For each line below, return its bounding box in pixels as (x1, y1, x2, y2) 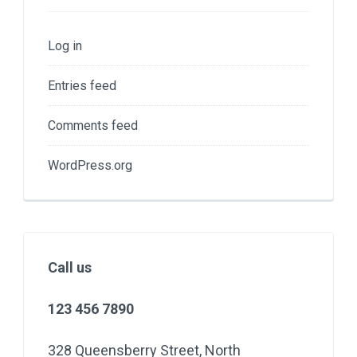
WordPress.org (48, 157, 132, 173)
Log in (48, 37, 82, 53)
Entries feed (48, 77, 116, 93)
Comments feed (48, 117, 138, 133)
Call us (48, 258, 92, 276)
